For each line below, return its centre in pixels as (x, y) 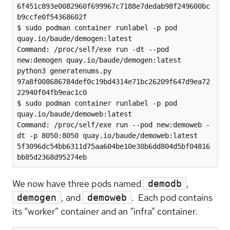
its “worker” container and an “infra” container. (105, 211)
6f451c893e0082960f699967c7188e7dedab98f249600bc (113, 6)
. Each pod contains (172, 197)
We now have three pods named (78, 183)
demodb (165, 183)
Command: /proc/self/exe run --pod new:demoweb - (113, 124)
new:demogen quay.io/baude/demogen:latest (99, 60)
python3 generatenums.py (64, 71)
